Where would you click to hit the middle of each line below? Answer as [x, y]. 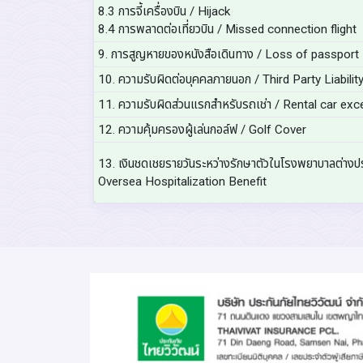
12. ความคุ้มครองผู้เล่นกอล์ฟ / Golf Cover [202, 129]
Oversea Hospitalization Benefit [182, 181]
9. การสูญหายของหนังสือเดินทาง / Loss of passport [228, 54]
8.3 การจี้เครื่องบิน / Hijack [164, 11]
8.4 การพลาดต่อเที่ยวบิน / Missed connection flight [227, 29]
